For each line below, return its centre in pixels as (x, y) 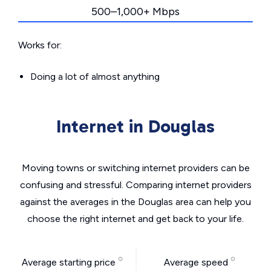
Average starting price (70, 262)
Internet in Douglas (135, 126)
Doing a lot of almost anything (95, 77)
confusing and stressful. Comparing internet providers (135, 185)
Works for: (40, 45)
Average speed (197, 262)
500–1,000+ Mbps (135, 11)
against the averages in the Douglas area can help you (135, 202)
